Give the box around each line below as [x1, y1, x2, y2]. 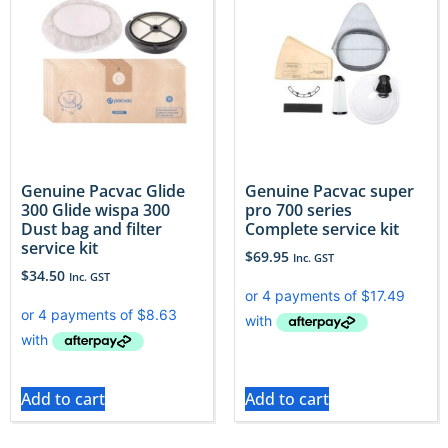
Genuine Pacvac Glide [21, 180, 185, 203]
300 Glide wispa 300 [21, 199, 170, 222]
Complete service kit [245, 218, 399, 241]
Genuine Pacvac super [245, 180, 414, 203]
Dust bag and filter [21, 218, 162, 241]
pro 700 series [245, 199, 352, 222]
